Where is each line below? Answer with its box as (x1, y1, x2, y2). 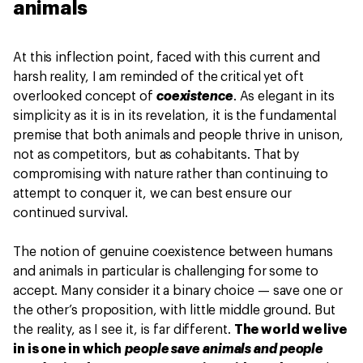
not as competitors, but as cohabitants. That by (13, 148, 300, 161)
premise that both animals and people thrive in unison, (13, 129, 344, 142)
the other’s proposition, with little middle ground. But (13, 304, 335, 317)
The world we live (233, 323, 347, 336)
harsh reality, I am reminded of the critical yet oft (13, 70, 304, 83)
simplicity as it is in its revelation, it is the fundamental (13, 109, 336, 122)
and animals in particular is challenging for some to (13, 265, 318, 278)
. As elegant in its (233, 90, 335, 103)
